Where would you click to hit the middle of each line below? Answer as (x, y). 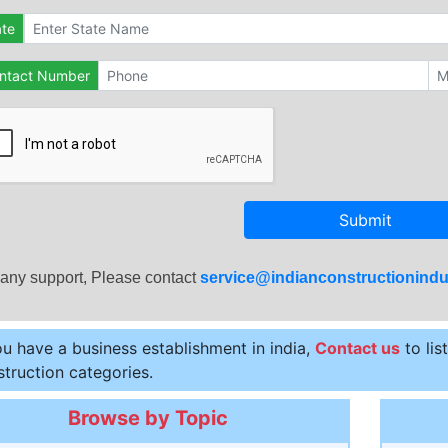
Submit (365, 220)
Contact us (357, 348)
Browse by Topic (148, 418)
